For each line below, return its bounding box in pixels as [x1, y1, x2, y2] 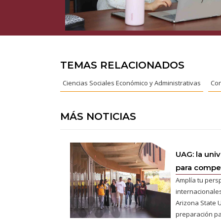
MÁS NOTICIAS [60, 110, 136, 122]
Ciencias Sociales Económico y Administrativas [63, 78, 201, 87]
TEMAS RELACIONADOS [60, 59, 184, 71]
